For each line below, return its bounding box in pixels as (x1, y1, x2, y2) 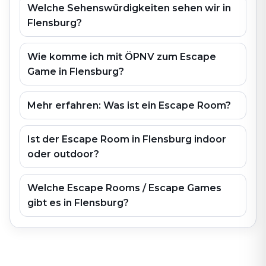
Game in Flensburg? (27, 66, 124, 77)
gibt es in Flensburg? (27, 197, 129, 208)
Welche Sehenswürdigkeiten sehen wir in (27, 2, 231, 14)
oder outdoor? (27, 148, 99, 160)
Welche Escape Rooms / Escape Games (27, 182, 221, 194)
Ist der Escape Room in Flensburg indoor (27, 134, 226, 145)
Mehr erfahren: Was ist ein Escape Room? (27, 100, 231, 111)
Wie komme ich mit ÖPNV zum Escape (27, 51, 216, 62)
